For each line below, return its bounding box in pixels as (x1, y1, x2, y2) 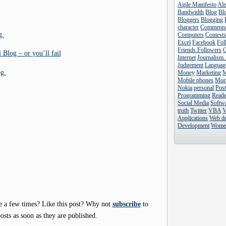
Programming (178, 92, 211, 99)
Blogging (201, 16, 223, 23)
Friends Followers (178, 46, 222, 53)
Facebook (192, 39, 216, 46)
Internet (178, 54, 196, 61)
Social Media (178, 99, 209, 106)
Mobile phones (178, 77, 214, 84)
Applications (178, 115, 208, 122)
